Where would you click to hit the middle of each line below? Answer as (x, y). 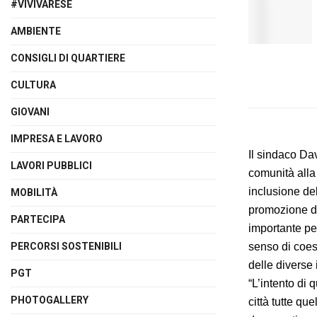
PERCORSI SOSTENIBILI (66, 246)
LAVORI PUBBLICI (51, 166)
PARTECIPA (38, 219)
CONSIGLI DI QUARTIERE (68, 58)
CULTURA (33, 85)
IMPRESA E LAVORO (57, 139)
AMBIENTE (36, 31)
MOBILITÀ (34, 192)
